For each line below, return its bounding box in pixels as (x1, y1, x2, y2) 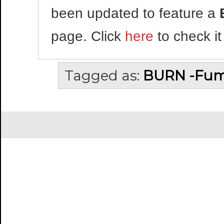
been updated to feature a (51, 5, 220, 21)
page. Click (51, 28, 125, 44)
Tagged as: (64, 66, 143, 84)
